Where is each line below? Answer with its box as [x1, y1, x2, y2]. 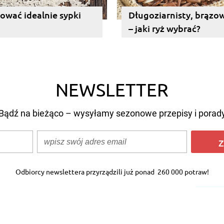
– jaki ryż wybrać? [128, 22, 200, 34]
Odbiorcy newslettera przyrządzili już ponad [15, 167, 156, 176]
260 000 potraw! [155, 167, 209, 176]
